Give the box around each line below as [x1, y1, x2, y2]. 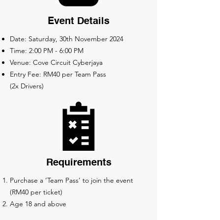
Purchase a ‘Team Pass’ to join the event [10, 176, 133, 185]
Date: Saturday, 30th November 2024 [10, 34, 123, 43]
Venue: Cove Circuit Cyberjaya [10, 58, 103, 67]
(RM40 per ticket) [10, 188, 62, 196]
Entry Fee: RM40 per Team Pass [10, 70, 106, 79]
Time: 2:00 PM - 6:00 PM [10, 46, 83, 55]
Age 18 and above [10, 199, 66, 208]
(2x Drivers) [10, 82, 44, 90]
